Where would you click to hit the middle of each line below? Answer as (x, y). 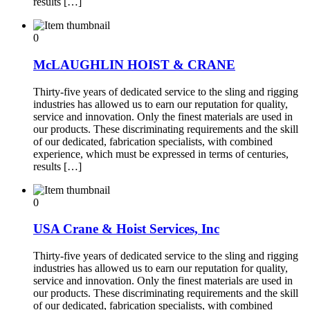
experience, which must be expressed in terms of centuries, (161, 154)
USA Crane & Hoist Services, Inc (126, 229)
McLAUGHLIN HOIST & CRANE (134, 65)
